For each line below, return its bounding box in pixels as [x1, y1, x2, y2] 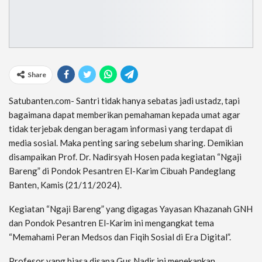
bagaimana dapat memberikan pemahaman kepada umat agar [9, 109, 240, 120]
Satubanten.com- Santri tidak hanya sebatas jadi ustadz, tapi [9, 95, 240, 106]
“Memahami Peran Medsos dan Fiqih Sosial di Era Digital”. [9, 231, 231, 242]
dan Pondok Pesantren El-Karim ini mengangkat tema [9, 217, 214, 228]
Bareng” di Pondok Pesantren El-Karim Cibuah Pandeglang [9, 165, 236, 176]
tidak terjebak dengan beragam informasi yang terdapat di [9, 123, 232, 134]
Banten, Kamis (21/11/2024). [9, 179, 122, 190]
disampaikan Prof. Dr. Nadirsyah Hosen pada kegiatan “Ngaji [9, 151, 242, 162]
